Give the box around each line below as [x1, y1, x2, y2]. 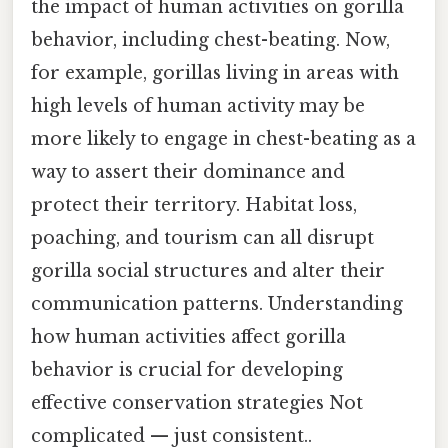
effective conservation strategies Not [31, 392, 363, 415]
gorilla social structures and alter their [31, 260, 385, 283]
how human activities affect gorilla [31, 326, 346, 349]
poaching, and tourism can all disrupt [31, 227, 374, 250]
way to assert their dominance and [31, 161, 345, 184]
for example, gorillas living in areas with [31, 62, 399, 85]
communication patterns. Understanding [31, 293, 403, 316]
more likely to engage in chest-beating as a [31, 128, 416, 151]
